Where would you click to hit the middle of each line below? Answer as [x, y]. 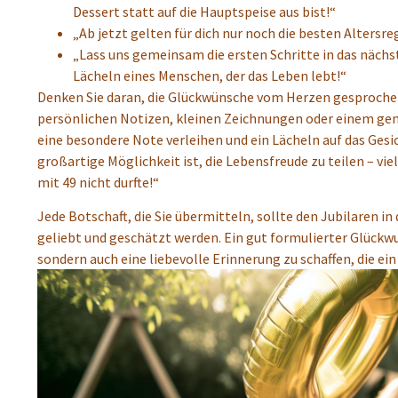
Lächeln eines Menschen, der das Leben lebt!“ [210, 75]
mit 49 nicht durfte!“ [98, 182]
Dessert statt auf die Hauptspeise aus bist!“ [204, 11]
